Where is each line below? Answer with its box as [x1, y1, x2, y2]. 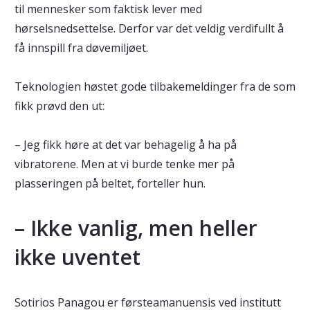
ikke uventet [14, 243, 140, 272]
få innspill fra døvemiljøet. [14, 40, 151, 56]
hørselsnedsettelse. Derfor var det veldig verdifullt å [14, 21, 284, 37]
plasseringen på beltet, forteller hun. [14, 176, 208, 192]
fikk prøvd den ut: [14, 98, 107, 114]
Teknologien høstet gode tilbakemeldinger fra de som [14, 79, 295, 95]
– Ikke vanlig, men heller [14, 214, 257, 243]
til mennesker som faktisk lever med [14, 1, 202, 17]
